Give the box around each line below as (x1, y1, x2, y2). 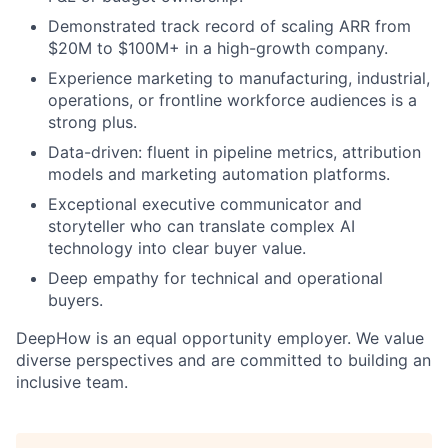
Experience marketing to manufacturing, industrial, (48, 68, 430, 89)
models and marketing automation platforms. (48, 164, 390, 185)
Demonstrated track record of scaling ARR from (48, 16, 411, 37)
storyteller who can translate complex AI (48, 216, 355, 237)
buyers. (48, 290, 103, 311)
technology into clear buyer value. (48, 238, 306, 259)
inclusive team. (16, 372, 128, 393)
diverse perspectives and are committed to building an (16, 350, 431, 371)
